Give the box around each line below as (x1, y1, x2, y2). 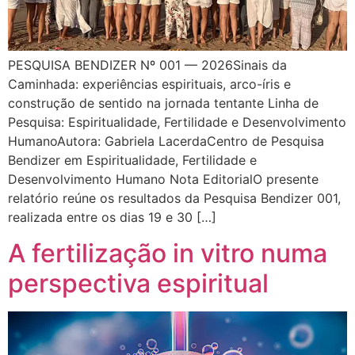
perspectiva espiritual (8, 267, 269, 299)
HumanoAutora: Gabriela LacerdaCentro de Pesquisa (8, 133, 324, 150)
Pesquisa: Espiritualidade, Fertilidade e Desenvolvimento (8, 114, 346, 131)
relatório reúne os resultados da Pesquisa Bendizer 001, (8, 190, 341, 207)
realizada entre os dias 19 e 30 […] (8, 209, 216, 226)
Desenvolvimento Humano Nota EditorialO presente (8, 171, 319, 188)
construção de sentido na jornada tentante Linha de (8, 95, 319, 112)
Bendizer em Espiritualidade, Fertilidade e (8, 152, 257, 169)
